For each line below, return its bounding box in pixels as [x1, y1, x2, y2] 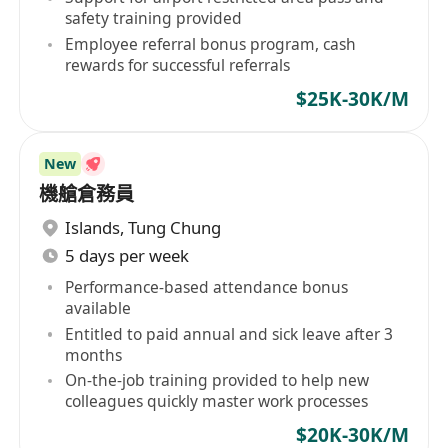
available [65, 296, 132, 319]
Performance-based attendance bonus [65, 275, 349, 298]
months [65, 343, 123, 366]
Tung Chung [128, 216, 222, 240]
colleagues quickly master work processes [65, 390, 369, 413]
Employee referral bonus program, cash [65, 33, 357, 56]
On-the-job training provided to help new [65, 369, 370, 392]
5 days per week [65, 244, 190, 268]
